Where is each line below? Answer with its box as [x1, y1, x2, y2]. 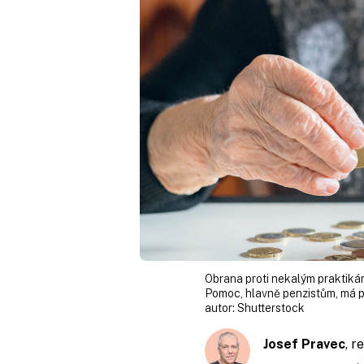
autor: [205, 301, 237, 314]
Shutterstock [237, 301, 305, 314]
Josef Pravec [263, 336, 345, 352]
